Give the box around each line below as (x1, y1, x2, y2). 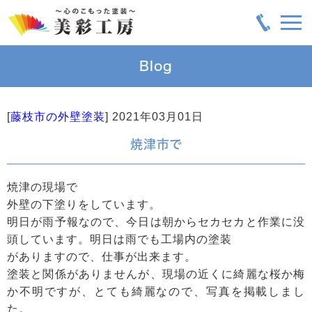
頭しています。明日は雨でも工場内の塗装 (7, 233, 232, 245)
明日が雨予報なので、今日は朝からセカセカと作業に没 (7, 216, 305, 228)
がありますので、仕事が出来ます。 (7, 251, 196, 263)
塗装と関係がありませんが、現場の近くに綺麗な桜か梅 (7, 268, 305, 280)
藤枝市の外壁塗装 (10, 111, 105, 123)
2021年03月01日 (112, 111, 203, 123)
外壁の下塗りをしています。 (7, 198, 161, 210)
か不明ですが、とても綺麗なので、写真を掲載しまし (7, 286, 305, 297)
